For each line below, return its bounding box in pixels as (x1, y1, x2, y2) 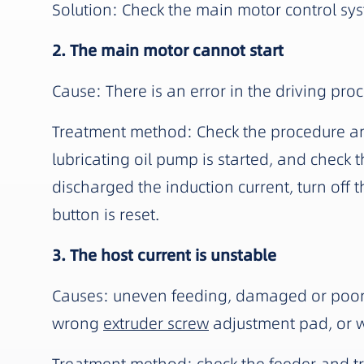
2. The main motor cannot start (52, 40, 284, 63)
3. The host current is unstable (52, 245, 276, 267)
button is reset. (52, 204, 159, 227)
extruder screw (103, 313, 209, 336)
